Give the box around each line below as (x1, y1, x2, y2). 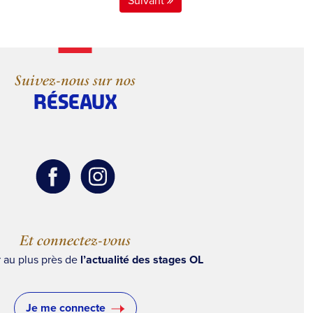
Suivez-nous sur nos (15, 71, 136, 89)
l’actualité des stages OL (80, 251, 203, 268)
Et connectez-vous (20, 231, 131, 249)
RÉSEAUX (33, 91, 117, 113)
